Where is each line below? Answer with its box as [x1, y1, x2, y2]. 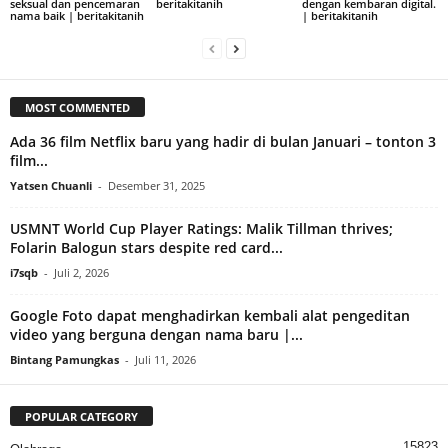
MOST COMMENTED [25, 99, 130, 115]
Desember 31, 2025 [108, 177, 205, 193]
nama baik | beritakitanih [10, 7, 144, 23]
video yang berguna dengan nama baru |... [10, 324, 303, 344]
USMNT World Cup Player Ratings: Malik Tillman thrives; [10, 218, 393, 238]
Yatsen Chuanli [10, 177, 92, 193]
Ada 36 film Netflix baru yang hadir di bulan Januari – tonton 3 [10, 131, 436, 151]
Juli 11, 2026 [135, 351, 196, 367]
